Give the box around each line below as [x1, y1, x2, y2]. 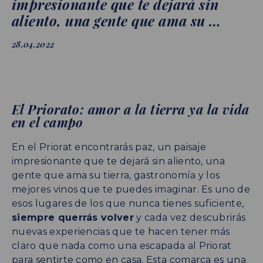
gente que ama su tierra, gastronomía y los [12, 169, 220, 181]
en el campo [12, 113, 83, 131]
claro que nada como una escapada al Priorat [12, 240, 232, 251]
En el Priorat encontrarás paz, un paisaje [12, 141, 207, 153]
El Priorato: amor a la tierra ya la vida [12, 100, 249, 118]
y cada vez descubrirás [134, 211, 246, 223]
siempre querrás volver [12, 211, 134, 223]
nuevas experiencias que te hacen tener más [12, 225, 230, 237]
